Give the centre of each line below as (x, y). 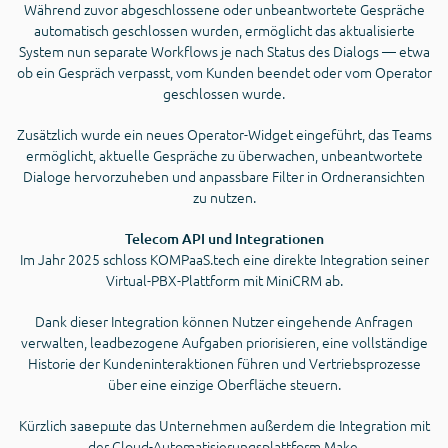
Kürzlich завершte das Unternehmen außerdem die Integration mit (224, 425)
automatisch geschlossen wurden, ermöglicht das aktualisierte (224, 30)
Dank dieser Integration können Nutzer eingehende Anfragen (224, 321)
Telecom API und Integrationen (224, 239)
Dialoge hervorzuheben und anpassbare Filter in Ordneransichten (224, 176)
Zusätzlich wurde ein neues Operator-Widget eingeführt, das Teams (224, 134)
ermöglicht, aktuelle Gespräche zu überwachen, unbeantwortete (224, 155)
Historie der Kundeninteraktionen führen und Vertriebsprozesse (224, 363)
